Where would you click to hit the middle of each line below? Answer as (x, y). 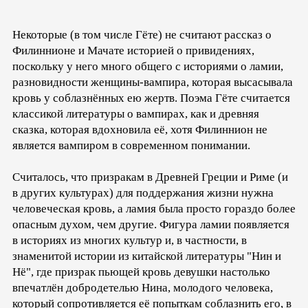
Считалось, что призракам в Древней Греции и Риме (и (150, 177)
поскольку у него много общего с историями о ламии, (148, 67)
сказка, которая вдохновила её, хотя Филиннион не (140, 130)
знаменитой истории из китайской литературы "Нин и (147, 256)
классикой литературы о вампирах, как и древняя (136, 114)
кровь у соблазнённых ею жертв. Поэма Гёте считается (151, 98)
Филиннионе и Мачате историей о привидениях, (133, 51)
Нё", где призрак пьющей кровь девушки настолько (141, 272)
